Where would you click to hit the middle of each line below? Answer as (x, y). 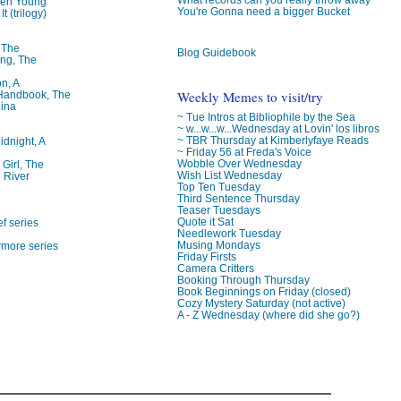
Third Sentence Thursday (238, 199)
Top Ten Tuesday (218, 187)
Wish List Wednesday (229, 175)
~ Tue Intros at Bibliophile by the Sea (266, 117)
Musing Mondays (218, 245)
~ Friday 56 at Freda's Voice (244, 152)
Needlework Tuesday (229, 234)
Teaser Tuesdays (218, 210)
